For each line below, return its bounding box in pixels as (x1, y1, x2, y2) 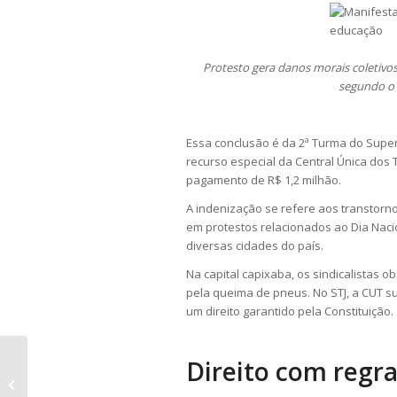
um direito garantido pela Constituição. (186, 303, 393, 320)
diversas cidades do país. (186, 237, 323, 254)
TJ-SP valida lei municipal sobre (31, 356, 197, 373)
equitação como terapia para (31, 375, 187, 392)
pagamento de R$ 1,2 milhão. (186, 172, 341, 189)
